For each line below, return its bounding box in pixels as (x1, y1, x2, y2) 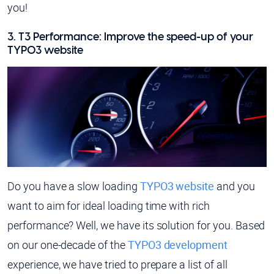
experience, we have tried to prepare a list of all (7, 256, 228, 272)
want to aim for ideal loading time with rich (7, 198, 210, 213)
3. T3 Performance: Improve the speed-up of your (7, 31, 253, 43)
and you (214, 178, 255, 193)
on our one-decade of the (7, 237, 128, 252)
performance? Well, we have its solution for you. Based (7, 217, 265, 232)
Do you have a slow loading (7, 178, 140, 193)
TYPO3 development (127, 237, 228, 252)
